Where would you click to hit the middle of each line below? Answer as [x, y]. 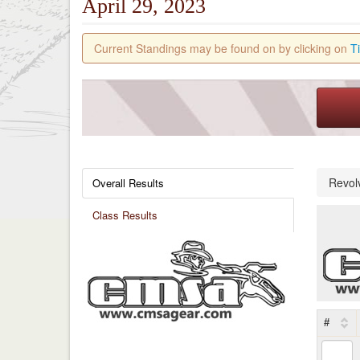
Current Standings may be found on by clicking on [222, 48]
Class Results [125, 215]
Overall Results [128, 183]
